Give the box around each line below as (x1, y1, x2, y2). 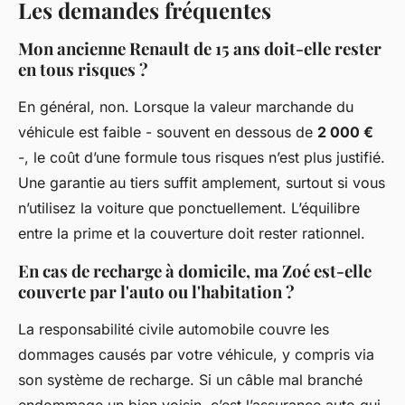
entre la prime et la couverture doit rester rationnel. (18, 224, 365, 243)
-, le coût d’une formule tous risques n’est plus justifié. (18, 148, 385, 167)
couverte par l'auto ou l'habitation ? (18, 280, 295, 304)
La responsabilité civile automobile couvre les (18, 320, 329, 339)
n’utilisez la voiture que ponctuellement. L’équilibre (18, 199, 360, 218)
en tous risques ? (18, 58, 148, 81)
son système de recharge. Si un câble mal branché (18, 371, 363, 390)
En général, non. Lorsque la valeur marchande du (18, 98, 353, 117)
